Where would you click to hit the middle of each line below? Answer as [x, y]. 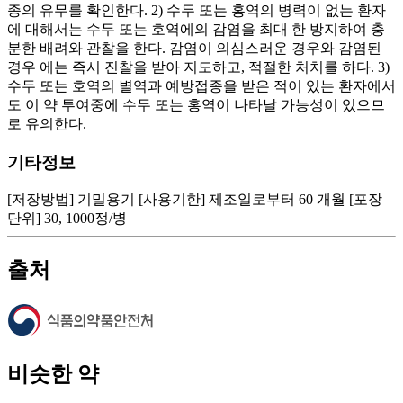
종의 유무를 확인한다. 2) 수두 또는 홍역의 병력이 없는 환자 [197, 10]
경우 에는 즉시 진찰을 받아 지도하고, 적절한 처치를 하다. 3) [198, 67]
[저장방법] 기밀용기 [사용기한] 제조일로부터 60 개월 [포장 [195, 200]
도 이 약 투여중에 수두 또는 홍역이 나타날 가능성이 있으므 [196, 104]
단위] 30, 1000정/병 [67, 219]
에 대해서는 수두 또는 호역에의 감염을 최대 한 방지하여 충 [196, 29]
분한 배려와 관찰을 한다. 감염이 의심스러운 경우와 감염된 [194, 48]
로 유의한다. [47, 123]
